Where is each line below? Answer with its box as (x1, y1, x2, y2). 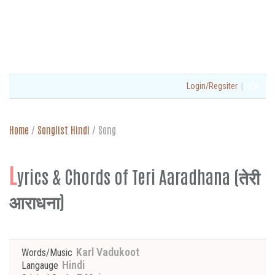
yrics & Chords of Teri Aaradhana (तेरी (17, 165, 260, 187)
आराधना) (9, 190, 64, 212)
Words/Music (21, 247, 72, 258)
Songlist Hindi (37, 123, 90, 136)
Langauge (21, 260, 58, 271)
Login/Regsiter (187, 81, 238, 91)
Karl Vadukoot (74, 246, 139, 258)
